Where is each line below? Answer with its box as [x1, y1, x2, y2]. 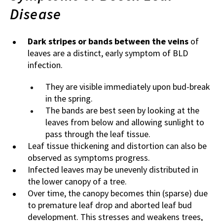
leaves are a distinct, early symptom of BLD [28, 47, 188, 59]
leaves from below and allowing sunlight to [45, 116, 204, 128]
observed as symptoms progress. [28, 152, 150, 164]
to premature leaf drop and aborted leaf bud [28, 199, 192, 211]
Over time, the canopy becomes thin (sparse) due [28, 187, 208, 199]
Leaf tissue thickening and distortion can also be [28, 140, 207, 152]
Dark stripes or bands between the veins [28, 36, 188, 47]
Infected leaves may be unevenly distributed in [28, 164, 198, 176]
